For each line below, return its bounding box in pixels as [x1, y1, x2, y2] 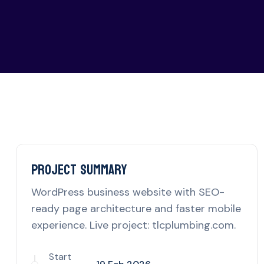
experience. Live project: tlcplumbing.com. [31, 218, 236, 232]
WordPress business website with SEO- [31, 185, 225, 199]
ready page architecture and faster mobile [31, 202, 241, 216]
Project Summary [31, 157, 127, 183]
